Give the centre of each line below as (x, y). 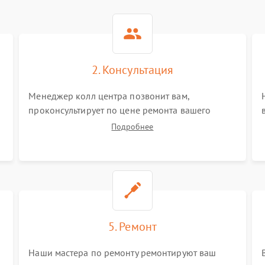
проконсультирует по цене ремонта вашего (120, 110)
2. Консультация (132, 70)
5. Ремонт (132, 227)
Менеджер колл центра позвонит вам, (109, 96)
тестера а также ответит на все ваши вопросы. (125, 124)
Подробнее (132, 127)
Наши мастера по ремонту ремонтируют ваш (122, 253)
